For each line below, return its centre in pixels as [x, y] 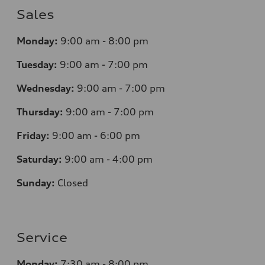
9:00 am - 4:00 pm [109, 159]
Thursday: [40, 112]
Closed [73, 182]
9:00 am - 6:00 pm [96, 135]
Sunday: [36, 182]
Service [42, 237]
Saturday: [39, 159]
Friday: [33, 135]
